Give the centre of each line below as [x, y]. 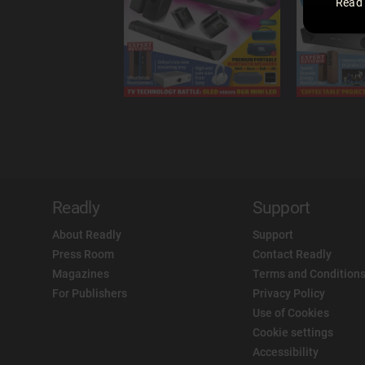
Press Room [83, 254]
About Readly [87, 235]
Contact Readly [292, 254]
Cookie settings [293, 332]
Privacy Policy [289, 293]
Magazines [81, 274]
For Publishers [90, 293]
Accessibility [286, 352]
